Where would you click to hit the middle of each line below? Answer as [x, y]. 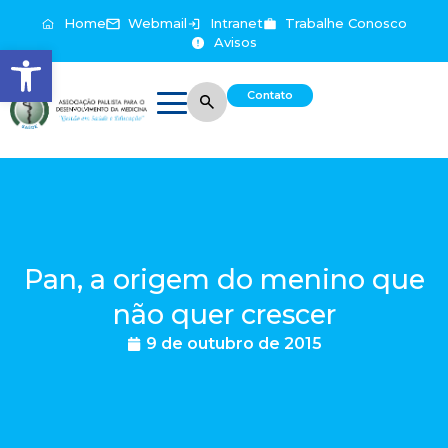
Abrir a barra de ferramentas [111, 58]
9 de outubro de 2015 [233, 343]
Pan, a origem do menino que [224, 279]
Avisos [235, 42]
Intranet [236, 23]
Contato [270, 95]
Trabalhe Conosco [346, 23]
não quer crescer [224, 314]
